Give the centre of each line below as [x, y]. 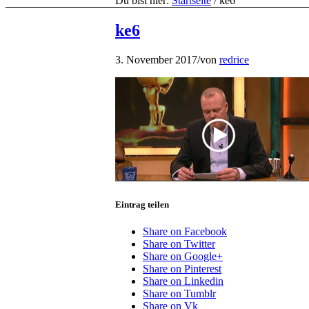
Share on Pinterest [182, 269]
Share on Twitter [179, 244]
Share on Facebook [185, 232]
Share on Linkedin [183, 281]
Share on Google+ [183, 257]
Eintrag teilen [142, 204]
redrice [234, 59]
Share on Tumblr [179, 294]
